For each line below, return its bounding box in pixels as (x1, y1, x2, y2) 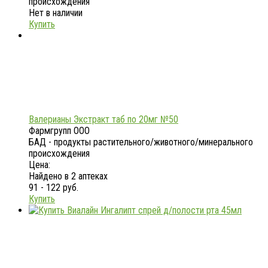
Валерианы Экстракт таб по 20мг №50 (29, 113, 178, 125)
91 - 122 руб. (29, 181, 78, 193)
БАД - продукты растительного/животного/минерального (29, 136, 253, 148)
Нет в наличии (29, 7, 83, 19)
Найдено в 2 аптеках (29, 170, 108, 182)
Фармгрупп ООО (29, 124, 90, 136)
